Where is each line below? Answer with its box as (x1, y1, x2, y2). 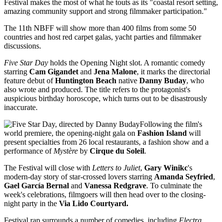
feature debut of (4, 76, 55, 85)
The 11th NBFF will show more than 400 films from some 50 (4, 23, 196, 32)
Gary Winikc (144, 163, 188, 172)
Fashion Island (137, 128, 187, 137)
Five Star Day (4, 58, 48, 67)
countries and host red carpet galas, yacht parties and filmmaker (4, 32, 201, 41)
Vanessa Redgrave (84, 181, 146, 190)
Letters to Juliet (92, 163, 140, 172)
